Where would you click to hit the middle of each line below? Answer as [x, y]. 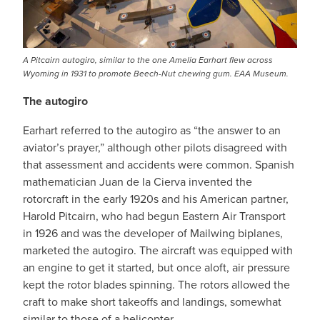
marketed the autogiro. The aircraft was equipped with [158, 250]
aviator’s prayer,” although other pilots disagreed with [155, 147]
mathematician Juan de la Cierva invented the [137, 181]
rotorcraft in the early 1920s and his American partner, [156, 199]
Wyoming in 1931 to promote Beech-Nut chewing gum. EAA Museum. [156, 74]
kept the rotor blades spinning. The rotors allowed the [156, 284]
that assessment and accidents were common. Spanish [159, 164]
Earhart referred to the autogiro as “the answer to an [152, 130]
